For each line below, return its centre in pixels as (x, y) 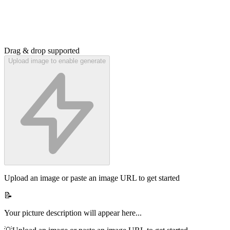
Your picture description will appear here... (73, 213)
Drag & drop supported (42, 51)
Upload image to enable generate (57, 61)
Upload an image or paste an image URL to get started (92, 178)
